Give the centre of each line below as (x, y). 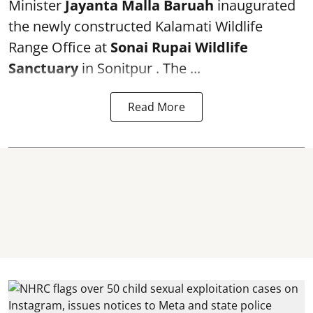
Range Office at (59, 47)
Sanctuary (43, 68)
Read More (156, 107)
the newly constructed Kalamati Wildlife (136, 26)
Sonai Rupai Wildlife (179, 47)
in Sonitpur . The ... (139, 68)
